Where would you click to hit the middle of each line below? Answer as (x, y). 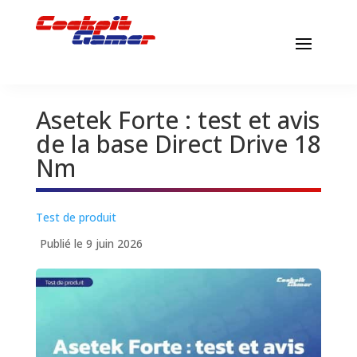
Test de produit (76, 218)
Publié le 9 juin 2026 (91, 244)
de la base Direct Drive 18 (178, 144)
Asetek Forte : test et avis (177, 120)
